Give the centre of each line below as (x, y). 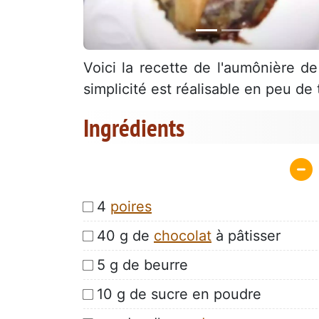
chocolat (183, 235)
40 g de (125, 235)
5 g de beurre (142, 265)
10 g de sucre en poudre (179, 294)
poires (131, 206)
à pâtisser (246, 235)
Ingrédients (134, 128)
